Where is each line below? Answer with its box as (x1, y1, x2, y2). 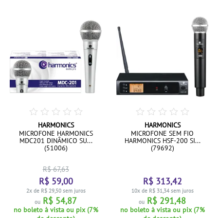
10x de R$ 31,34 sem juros (131, 187, 194, 194)
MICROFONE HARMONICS (18, 129, 93, 138)
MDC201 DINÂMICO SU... (19, 136, 92, 145)
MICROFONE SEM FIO (131, 129, 194, 138)
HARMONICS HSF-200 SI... (124, 136, 200, 145)
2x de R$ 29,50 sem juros (26, 187, 86, 194)
